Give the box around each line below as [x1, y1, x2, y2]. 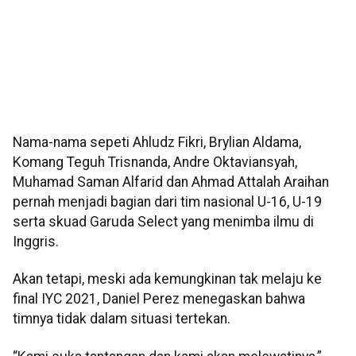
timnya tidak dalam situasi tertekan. [13, 311, 230, 327]
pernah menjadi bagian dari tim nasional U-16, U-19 [13, 194, 322, 211]
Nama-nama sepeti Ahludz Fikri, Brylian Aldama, [13, 134, 301, 151]
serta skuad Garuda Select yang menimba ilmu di [13, 214, 314, 230]
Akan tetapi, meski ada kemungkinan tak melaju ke [13, 271, 322, 288]
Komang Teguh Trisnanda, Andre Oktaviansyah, [13, 154, 297, 171]
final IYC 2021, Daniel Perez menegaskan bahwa [13, 291, 305, 308]
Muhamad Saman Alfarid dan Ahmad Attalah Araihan [13, 174, 329, 191]
